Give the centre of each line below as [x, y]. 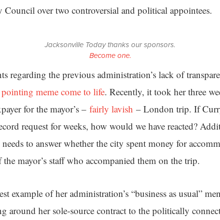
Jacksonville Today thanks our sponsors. [110, 45]
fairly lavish [111, 109]
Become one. [110, 55]
